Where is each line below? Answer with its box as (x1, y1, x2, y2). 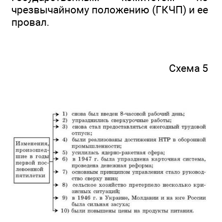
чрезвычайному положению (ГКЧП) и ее (11, 3, 208, 16)
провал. (11, 16, 50, 29)
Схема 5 (169, 62, 208, 75)
